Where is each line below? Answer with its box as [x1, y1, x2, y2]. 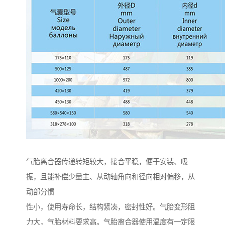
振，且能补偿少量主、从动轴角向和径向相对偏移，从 [26, 173, 195, 181]
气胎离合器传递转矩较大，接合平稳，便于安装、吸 [26, 158, 188, 166]
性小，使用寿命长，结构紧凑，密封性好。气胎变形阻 [26, 203, 195, 211]
